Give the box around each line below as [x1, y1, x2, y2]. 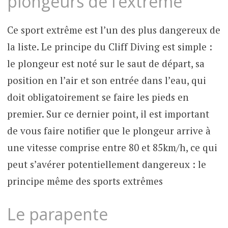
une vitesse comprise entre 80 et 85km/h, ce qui [7, 141, 217, 154]
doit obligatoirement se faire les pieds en [7, 91, 189, 104]
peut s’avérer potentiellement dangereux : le [7, 158, 206, 171]
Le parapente [7, 203, 108, 225]
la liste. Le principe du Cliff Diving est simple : [7, 40, 212, 53]
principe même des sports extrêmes [7, 175, 163, 188]
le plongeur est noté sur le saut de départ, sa [7, 57, 205, 70]
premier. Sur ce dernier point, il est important [7, 107, 209, 121]
